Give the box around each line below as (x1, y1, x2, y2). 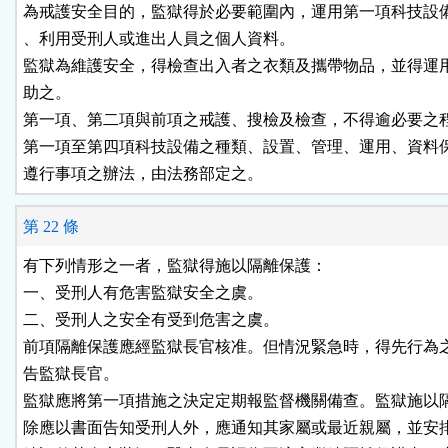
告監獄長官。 (23, 365, 119, 383)
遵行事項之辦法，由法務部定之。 (23, 165, 263, 183)
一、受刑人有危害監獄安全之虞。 (23, 284, 263, 302)
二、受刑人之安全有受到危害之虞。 (23, 311, 279, 329)
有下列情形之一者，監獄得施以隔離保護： (23, 257, 327, 275)
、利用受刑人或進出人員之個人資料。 (23, 30, 295, 48)
